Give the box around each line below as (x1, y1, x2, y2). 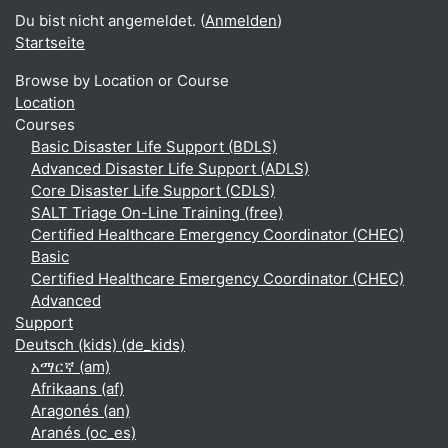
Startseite (15, 33, 85, 52)
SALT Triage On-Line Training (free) (31, 203, 283, 222)
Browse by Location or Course (15, 71, 229, 90)
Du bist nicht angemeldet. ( (15, 11, 205, 30)
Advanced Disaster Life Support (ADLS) (31, 159, 309, 178)
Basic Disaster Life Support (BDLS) (31, 137, 277, 156)
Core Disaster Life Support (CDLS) (31, 181, 275, 200)
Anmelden (205, 11, 277, 30)
